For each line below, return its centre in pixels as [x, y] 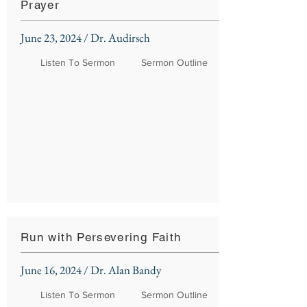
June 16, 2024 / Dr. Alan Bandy [91, 270]
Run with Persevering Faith [101, 237]
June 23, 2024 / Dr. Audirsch [85, 38]
